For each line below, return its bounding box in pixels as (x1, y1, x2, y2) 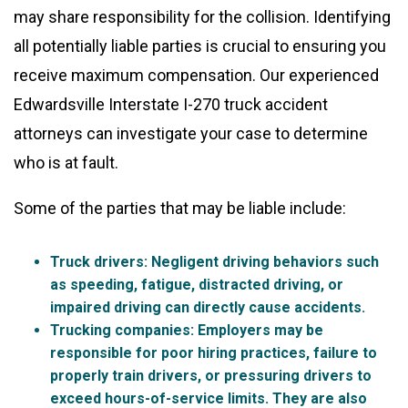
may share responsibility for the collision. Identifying (14, 6, 391, 26)
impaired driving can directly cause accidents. (50, 298, 365, 316)
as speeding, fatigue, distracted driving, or (50, 275, 343, 293)
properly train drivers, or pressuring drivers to (50, 366, 372, 384)
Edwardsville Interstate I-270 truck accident (14, 94, 328, 114)
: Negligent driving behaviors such (144, 252, 379, 270)
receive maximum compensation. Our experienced (14, 65, 379, 85)
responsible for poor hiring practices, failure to (50, 343, 377, 362)
